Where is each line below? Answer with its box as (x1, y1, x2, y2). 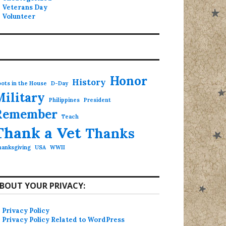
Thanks (85, 125, 135, 142)
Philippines (49, 96, 80, 104)
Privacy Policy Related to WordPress (2, 215, 125, 224)
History (72, 77, 106, 88)
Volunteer (2, 12, 36, 21)
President (84, 96, 111, 104)
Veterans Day (2, 3, 48, 12)
